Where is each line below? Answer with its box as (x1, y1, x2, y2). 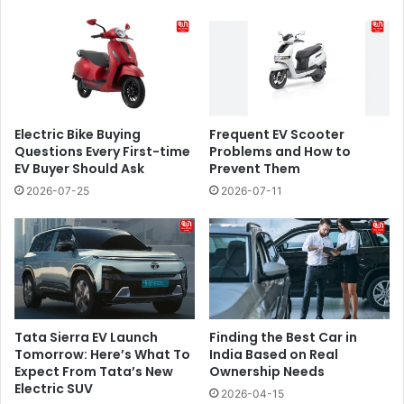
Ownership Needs (209, 362, 325, 381)
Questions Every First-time (14, 142, 190, 161)
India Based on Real (209, 344, 338, 363)
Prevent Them (209, 160, 300, 179)
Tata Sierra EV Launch (14, 327, 158, 346)
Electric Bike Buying (14, 125, 141, 144)
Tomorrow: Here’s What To (14, 344, 190, 363)
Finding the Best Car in (209, 327, 357, 346)
